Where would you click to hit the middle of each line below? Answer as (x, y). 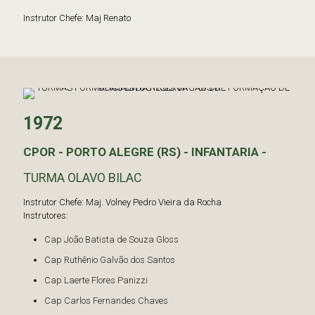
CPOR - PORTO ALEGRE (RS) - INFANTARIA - (145, 152)
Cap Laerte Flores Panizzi (96, 280)
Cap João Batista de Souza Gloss (111, 239)
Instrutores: (46, 216)
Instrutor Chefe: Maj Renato (77, 18)
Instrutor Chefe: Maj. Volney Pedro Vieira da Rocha (122, 202)
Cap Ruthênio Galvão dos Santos (110, 260)
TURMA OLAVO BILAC (83, 178)
